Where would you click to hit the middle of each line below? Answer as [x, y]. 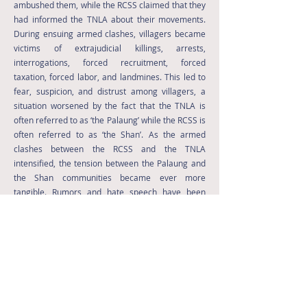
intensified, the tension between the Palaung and [110, 163]
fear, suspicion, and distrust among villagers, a [110, 91]
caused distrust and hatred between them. [110, 221]
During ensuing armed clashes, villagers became [110, 34]
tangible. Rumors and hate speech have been [110, 192]
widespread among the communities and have [110, 206]
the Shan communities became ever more [110, 177]
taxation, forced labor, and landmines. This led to [110, 77]
